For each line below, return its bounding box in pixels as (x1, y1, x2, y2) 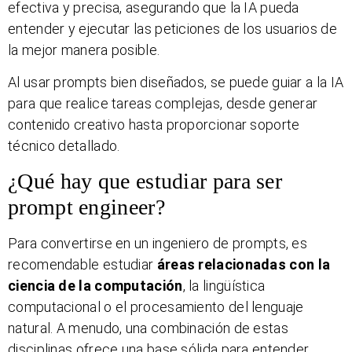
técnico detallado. (8, 137, 120, 155)
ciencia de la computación (8, 277, 183, 294)
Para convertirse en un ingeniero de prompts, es (8, 234, 308, 251)
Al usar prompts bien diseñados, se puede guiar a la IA (8, 74, 344, 91)
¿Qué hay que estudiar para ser (8, 168, 282, 193)
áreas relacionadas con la (156, 255, 331, 273)
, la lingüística (182, 277, 266, 294)
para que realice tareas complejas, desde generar (8, 95, 318, 112)
